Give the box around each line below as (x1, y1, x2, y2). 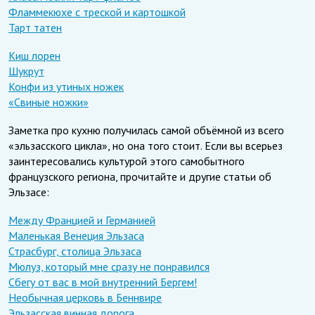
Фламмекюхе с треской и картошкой (8, 4, 186, 19)
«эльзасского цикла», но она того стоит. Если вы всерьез (8, 138, 283, 153)
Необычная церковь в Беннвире (8, 290, 162, 304)
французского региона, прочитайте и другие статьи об (8, 169, 271, 184)
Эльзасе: (8, 184, 49, 199)
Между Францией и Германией (8, 212, 155, 227)
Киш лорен (8, 48, 60, 63)
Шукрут (8, 63, 44, 78)
